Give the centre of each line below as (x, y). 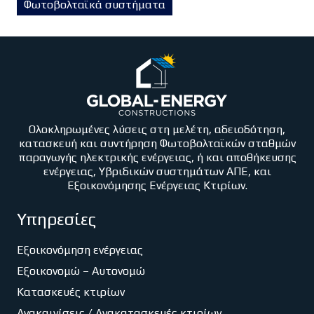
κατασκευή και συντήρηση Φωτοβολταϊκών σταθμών (157, 143)
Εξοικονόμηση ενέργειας (80, 250)
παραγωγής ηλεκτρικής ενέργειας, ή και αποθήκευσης (157, 157)
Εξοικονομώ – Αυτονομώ (81, 271)
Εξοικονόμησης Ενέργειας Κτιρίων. (157, 185)
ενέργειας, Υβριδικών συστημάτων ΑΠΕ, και (157, 171)
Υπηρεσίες (56, 219)
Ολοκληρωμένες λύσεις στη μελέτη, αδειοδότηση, (157, 129)
